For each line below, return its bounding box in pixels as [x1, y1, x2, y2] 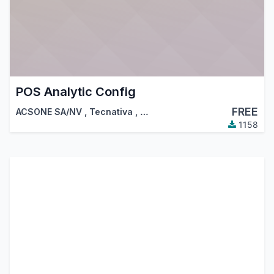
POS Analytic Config [15, 84, 136, 99]
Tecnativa [89, 106, 133, 117]
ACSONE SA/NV [15, 106, 82, 117]
